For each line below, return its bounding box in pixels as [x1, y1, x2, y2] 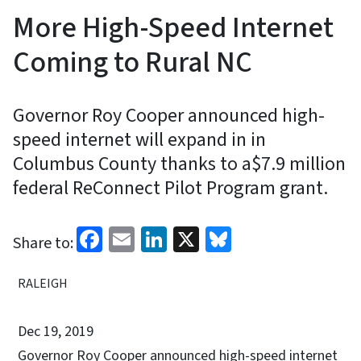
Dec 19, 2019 [18, 321, 93, 342]
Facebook [102, 218, 205, 256]
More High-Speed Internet [13, 6, 334, 48]
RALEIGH [18, 274, 68, 293]
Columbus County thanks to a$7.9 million [13, 149, 346, 178]
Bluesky [231, 218, 317, 256]
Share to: [13, 231, 73, 255]
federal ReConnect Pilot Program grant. [13, 173, 328, 202]
